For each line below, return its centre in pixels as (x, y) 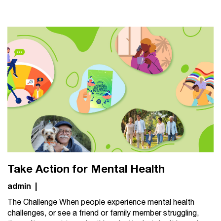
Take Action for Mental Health (86, 169)
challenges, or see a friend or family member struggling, (103, 213)
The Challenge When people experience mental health (101, 202)
